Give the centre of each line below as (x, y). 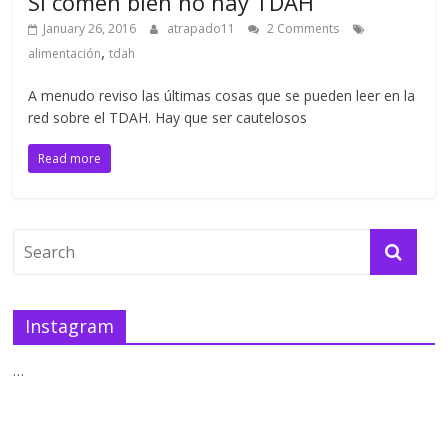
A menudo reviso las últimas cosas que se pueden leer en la (222, 96)
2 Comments (302, 29)
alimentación (65, 54)
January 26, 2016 (90, 29)
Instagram (70, 326)
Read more (70, 159)
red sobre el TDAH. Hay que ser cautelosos (168, 118)
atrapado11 (203, 29)
